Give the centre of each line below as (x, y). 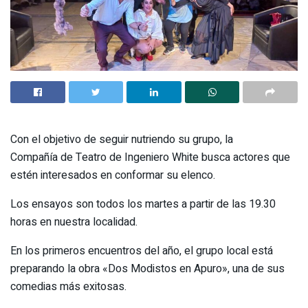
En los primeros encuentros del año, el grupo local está (142, 251)
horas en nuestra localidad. (74, 222)
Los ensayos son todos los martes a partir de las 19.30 (143, 204)
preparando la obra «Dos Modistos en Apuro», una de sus (147, 269)
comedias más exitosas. (68, 287)
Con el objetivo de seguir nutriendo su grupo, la (122, 140)
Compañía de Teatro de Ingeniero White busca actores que (150, 157)
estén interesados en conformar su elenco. (113, 175)
